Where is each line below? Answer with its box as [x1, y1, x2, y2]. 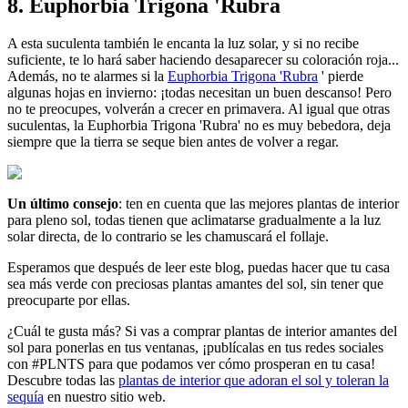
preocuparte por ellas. [7, 292, 130, 309]
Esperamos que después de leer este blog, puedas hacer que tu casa [7, 260, 390, 276]
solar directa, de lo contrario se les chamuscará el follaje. [7, 229, 329, 245]
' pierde [318, 68, 363, 85]
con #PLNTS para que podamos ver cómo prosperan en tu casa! [7, 356, 375, 372]
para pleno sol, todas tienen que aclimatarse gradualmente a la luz [7, 212, 381, 229]
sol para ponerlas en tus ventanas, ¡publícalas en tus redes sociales [7, 340, 383, 356]
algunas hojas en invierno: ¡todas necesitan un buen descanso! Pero [7, 85, 392, 101]
